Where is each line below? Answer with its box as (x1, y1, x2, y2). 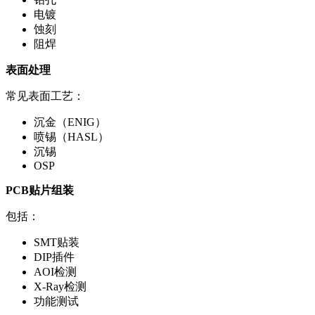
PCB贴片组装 (6, 184, 74, 196)
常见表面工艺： (6, 89, 84, 102)
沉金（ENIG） (34, 115, 106, 128)
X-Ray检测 (34, 280, 86, 292)
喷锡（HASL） (34, 130, 109, 143)
